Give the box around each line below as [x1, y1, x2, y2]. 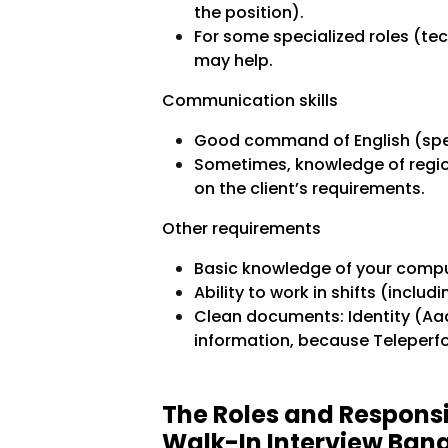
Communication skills [161, 89, 338, 113]
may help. [193, 49, 273, 73]
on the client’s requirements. [193, 177, 425, 201]
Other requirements [161, 217, 321, 241]
